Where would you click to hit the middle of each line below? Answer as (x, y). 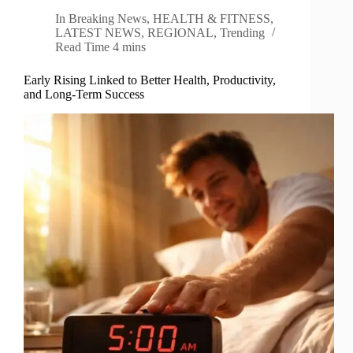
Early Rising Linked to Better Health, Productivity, (150, 80)
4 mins (130, 47)
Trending (242, 33)
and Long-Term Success (84, 95)
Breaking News (108, 19)
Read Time (82, 47)
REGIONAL (180, 33)
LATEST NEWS (98, 33)
